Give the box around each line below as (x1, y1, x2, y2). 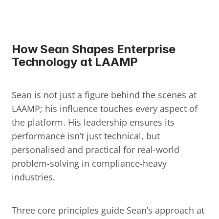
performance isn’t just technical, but (12, 130, 160, 142)
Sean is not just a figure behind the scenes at (12, 89, 197, 101)
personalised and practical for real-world (12, 144, 179, 155)
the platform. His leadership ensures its (12, 116, 175, 128)
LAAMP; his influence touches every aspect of (12, 103, 197, 114)
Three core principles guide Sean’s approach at (12, 204, 204, 216)
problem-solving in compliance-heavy (12, 157, 167, 169)
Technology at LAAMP (12, 55, 138, 69)
